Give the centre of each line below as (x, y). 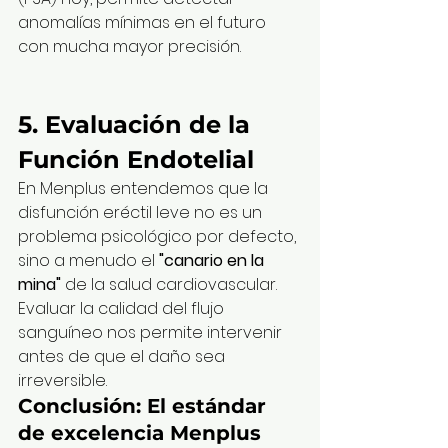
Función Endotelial (136, 160)
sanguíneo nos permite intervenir (152, 333)
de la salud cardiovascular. (171, 285)
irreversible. (62, 381)
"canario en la (213, 261)
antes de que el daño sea (123, 357)
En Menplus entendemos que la (145, 189)
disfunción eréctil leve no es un (142, 213)
